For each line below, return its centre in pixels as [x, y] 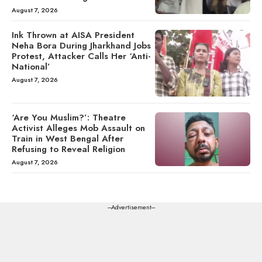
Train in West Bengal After [68, 139]
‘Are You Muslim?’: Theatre [69, 118]
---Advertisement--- [131, 207]
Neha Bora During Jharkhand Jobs [81, 45]
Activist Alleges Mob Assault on [78, 128]
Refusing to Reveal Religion [68, 149]
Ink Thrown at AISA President [73, 35]
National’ [31, 66]
